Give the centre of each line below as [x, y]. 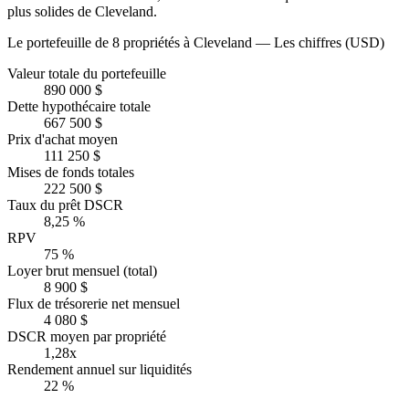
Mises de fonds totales [71, 173]
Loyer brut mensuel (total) [82, 271]
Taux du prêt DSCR [65, 205]
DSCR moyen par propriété [87, 337]
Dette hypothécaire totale [79, 107]
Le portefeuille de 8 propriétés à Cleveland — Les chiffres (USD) [196, 43]
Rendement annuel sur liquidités [100, 370]
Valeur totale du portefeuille [87, 74]
